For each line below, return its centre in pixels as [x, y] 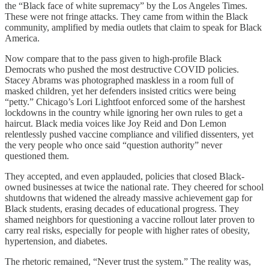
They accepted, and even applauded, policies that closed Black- [125, 176]
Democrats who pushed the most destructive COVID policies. [122, 69]
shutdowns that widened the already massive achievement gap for [128, 198]
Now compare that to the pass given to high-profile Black [113, 58]
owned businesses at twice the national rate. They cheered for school [134, 187]
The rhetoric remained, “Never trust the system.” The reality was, [128, 261]
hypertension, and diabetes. [56, 241]
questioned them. [37, 156]
